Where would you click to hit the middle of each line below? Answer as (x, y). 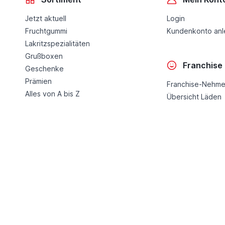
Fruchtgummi (46, 31)
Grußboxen (44, 56)
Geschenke (44, 69)
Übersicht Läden (194, 97)
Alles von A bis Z (52, 94)
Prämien (38, 81)
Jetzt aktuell (45, 19)
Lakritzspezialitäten (57, 44)
